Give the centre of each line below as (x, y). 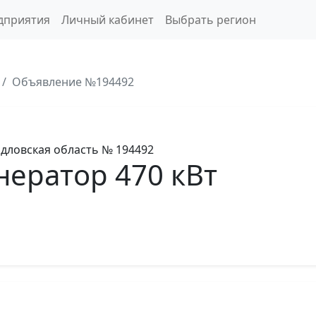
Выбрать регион (210, 20)
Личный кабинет (107, 20)
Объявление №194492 (73, 82)
